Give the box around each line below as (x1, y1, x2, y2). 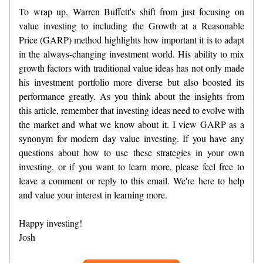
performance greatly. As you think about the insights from (19, 89, 244, 102)
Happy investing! (19, 216, 82, 229)
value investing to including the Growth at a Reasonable (19, 19, 244, 32)
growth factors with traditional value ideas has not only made (19, 61, 244, 74)
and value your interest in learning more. (19, 188, 167, 201)
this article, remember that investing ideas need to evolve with (19, 103, 244, 116)
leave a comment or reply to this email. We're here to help (19, 174, 244, 187)
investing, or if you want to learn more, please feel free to (19, 160, 244, 173)
